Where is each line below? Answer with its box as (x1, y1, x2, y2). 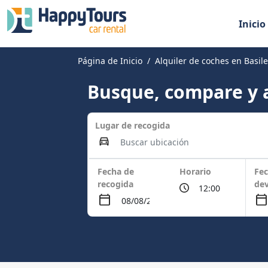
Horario (179, 166, 212, 177)
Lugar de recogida (95, 120, 170, 131)
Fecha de (98, 166, 135, 177)
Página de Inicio (78, 55, 143, 66)
